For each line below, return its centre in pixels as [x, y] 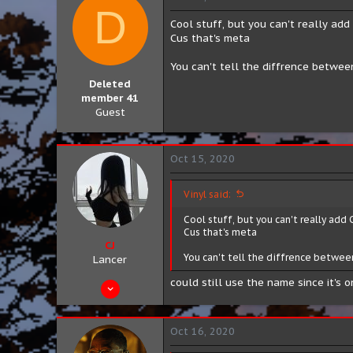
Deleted [110, 84]
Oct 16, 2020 [203, 331]
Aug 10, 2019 [124, 284]
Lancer [110, 260]
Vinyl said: [207, 194]
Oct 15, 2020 [203, 158]
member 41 [110, 98]
